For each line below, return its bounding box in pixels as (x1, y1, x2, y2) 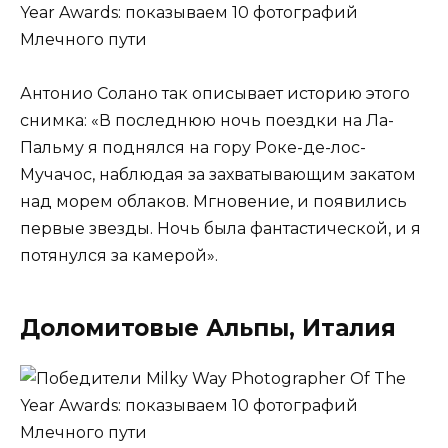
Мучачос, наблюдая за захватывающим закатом (20, 164, 416, 184)
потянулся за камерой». (20, 245, 218, 265)
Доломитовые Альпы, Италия (20, 313, 396, 342)
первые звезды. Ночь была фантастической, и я (20, 218, 421, 238)
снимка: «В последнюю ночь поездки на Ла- (20, 110, 394, 130)
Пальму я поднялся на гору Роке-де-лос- (20, 137, 366, 157)
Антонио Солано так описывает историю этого (20, 83, 410, 103)
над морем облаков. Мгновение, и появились (20, 191, 407, 211)
